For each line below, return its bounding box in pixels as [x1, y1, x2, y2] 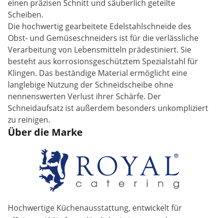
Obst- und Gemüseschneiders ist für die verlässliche [8, 33, 199, 43]
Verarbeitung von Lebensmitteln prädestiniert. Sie [8, 44, 191, 55]
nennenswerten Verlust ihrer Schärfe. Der [8, 91, 161, 102]
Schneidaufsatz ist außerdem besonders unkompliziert [8, 103, 208, 113]
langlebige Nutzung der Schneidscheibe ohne [8, 79, 173, 90]
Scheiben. [8, 9, 43, 20]
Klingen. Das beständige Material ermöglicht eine [8, 68, 187, 78]
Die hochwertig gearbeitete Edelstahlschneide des [8, 21, 191, 32]
